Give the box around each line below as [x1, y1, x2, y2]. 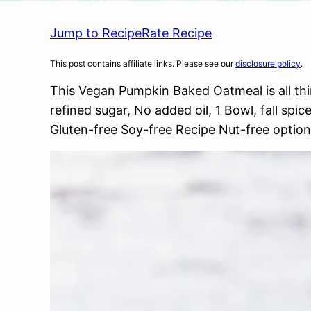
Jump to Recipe [50, 26, 142, 40]
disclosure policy [235, 58, 301, 69]
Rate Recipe [142, 26, 212, 40]
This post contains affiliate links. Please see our [50, 58, 235, 69]
